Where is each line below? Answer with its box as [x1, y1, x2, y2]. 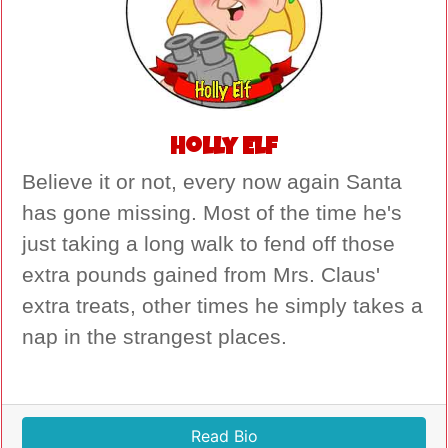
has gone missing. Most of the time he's [22, 201, 402, 226]
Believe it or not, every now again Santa [22, 170, 402, 195]
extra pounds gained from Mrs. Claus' [22, 263, 380, 288]
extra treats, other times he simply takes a [22, 294, 423, 319]
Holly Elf [170, 137, 278, 162]
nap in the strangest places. [22, 325, 287, 350]
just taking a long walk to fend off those [22, 232, 395, 257]
